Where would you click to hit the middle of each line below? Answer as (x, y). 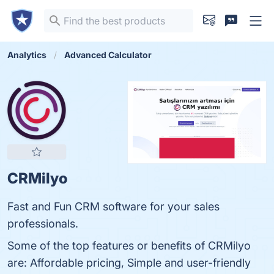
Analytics (27, 55)
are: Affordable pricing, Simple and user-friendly (129, 263)
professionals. (43, 224)
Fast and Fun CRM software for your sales (113, 206)
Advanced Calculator (108, 55)
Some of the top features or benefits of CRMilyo (129, 246)
